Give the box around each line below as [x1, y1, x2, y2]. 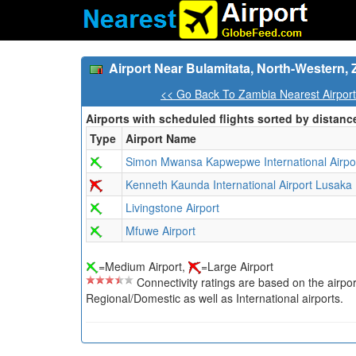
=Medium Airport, [99, 258, 188, 274]
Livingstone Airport [126, 199, 219, 215]
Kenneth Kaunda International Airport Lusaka [126, 176, 352, 192]
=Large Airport [201, 258, 273, 274]
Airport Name [126, 130, 196, 146]
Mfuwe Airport [126, 222, 195, 238]
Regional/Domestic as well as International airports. [86, 290, 343, 307]
